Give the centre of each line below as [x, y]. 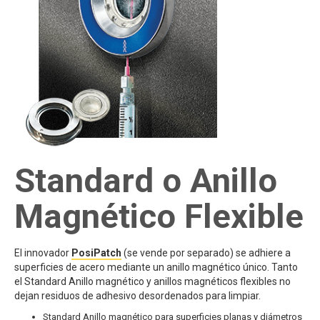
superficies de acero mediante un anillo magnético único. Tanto [156, 267]
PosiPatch [96, 253]
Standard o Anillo [146, 180]
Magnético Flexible [159, 216]
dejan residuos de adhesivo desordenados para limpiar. [137, 296]
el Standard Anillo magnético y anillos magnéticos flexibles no [152, 281]
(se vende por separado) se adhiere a [206, 253]
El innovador [43, 253]
